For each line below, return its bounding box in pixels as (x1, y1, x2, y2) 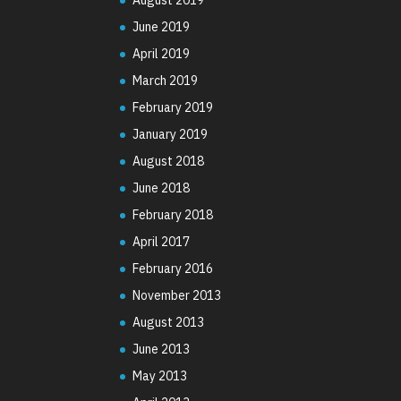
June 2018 (132, 179, 191, 196)
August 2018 (132, 152, 205, 169)
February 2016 (132, 260, 214, 277)
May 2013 (132, 367, 188, 384)
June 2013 (132, 340, 191, 357)
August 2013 (132, 313, 205, 330)
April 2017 (132, 233, 191, 250)
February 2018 (132, 206, 214, 223)
